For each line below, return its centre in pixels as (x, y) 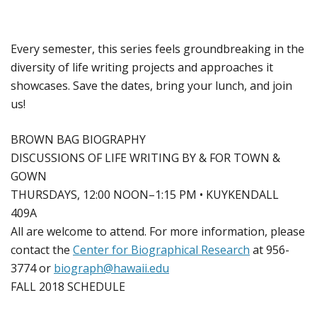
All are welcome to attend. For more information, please (158, 231)
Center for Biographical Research (161, 249)
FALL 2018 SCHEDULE (68, 286)
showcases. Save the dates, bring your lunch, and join (151, 85)
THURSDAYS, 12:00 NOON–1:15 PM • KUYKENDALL (145, 194)
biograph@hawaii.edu (111, 268)
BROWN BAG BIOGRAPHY (78, 139)
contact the (42, 249)
